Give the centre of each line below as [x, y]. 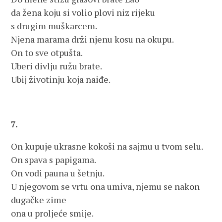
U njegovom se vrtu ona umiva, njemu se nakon [106, 186]
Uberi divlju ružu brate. [57, 66]
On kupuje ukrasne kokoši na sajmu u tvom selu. [107, 146]
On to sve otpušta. [47, 53]
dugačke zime [39, 200]
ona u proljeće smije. [53, 213]
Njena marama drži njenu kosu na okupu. [93, 39]
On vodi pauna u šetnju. [58, 173]
